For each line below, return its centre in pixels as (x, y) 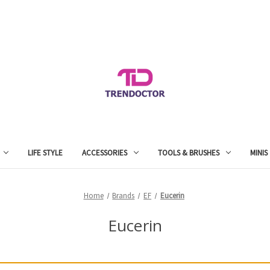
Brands (124, 195)
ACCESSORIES (105, 152)
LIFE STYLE (46, 152)
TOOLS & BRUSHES (189, 152)
